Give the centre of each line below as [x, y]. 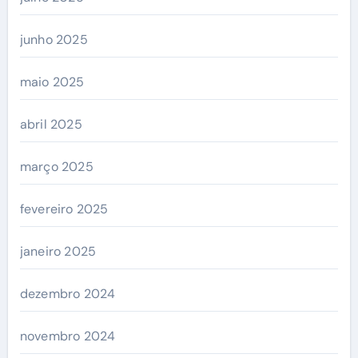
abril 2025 [51, 124]
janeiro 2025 [58, 251]
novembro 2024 [68, 336]
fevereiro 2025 [64, 209]
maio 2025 [52, 82]
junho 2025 [54, 39]
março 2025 [56, 166]
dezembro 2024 [68, 293]
